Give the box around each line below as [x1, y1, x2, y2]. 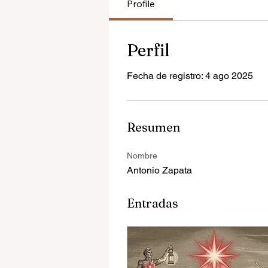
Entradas [127, 195, 178, 211]
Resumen [127, 119, 180, 135]
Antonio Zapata [127, 164, 192, 176]
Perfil [127, 39, 170, 60]
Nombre [127, 150, 157, 160]
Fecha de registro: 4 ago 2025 [127, 69, 253, 81]
